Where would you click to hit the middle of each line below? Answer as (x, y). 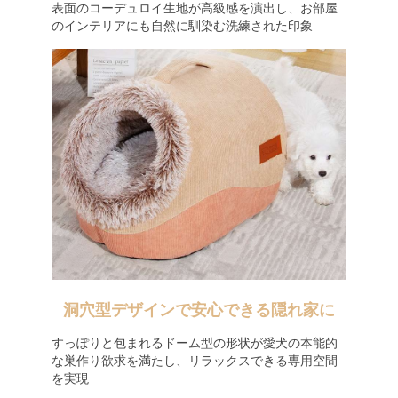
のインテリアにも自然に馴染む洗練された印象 (182, 26)
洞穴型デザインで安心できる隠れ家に (199, 310)
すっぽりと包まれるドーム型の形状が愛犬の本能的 (194, 342)
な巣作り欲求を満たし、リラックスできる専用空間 (194, 360)
